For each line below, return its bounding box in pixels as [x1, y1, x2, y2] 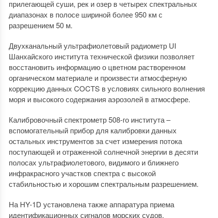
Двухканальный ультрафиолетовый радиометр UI [8, 40, 176, 51]
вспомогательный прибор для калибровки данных [8, 125, 177, 135]
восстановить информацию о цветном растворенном [8, 61, 185, 72]
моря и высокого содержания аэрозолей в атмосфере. [8, 93, 190, 104]
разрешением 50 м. [8, 19, 73, 30]
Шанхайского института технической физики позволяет [8, 51, 195, 61]
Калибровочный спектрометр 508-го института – [8, 114, 170, 125]
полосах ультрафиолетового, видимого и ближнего [8, 157, 179, 167]
